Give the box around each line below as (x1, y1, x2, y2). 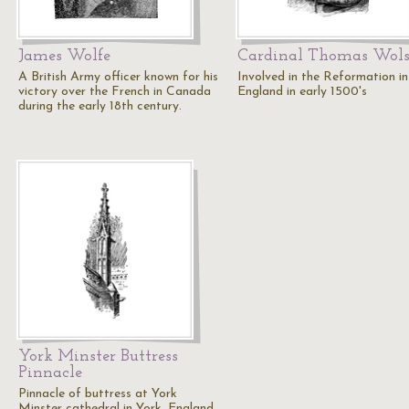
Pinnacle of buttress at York (18, 387, 177, 401)
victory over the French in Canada (18, 85, 211, 99)
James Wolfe (18, 47, 110, 65)
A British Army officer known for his (18, 70, 218, 84)
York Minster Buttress (18, 348, 178, 365)
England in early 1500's (237, 85, 367, 99)
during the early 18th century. (18, 100, 182, 113)
